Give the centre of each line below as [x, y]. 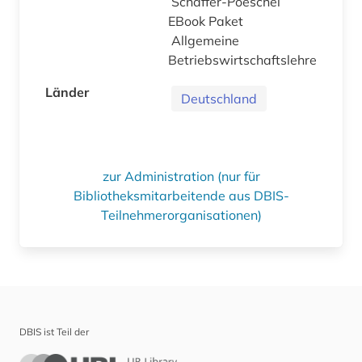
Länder [67, 92]
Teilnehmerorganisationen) [181, 215]
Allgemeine [205, 40]
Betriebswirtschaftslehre [242, 59]
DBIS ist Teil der [54, 331]
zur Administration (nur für [181, 176]
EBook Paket [207, 21]
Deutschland [219, 98]
